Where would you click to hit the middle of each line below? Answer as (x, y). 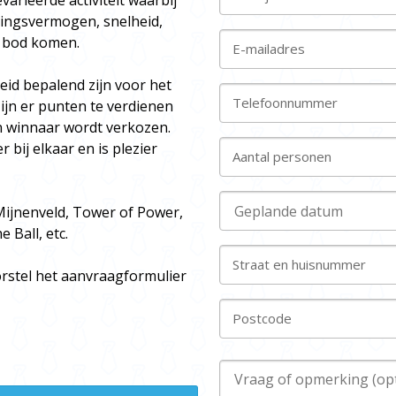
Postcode (262, 319)
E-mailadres (269, 49)
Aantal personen (282, 157)
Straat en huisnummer (299, 265)
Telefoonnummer (285, 103)
